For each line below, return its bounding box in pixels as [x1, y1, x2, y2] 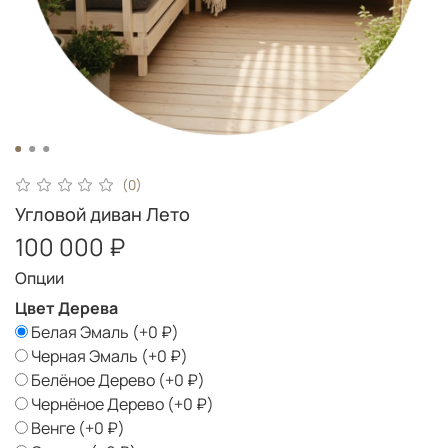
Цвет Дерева [15, 296, 118, 319]
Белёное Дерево [31, 368, 155, 391]
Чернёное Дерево [31, 392, 164, 415]
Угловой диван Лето [15, 201, 190, 226]
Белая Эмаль [31, 320, 129, 343]
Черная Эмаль [31, 344, 138, 367]
